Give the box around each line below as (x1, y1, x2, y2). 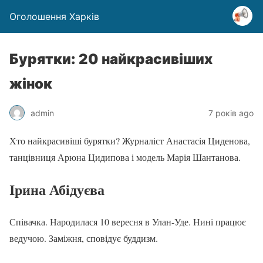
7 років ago (208, 107, 254, 118)
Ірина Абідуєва (9, 178, 104, 200)
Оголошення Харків (9, 11, 99, 22)
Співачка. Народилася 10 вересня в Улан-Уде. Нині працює (9, 215, 246, 228)
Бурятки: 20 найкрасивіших (9, 50, 213, 68)
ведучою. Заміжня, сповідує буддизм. (9, 231, 158, 244)
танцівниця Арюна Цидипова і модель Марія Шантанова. (9, 151, 241, 163)
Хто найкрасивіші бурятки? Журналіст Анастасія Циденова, (9, 134, 250, 147)
